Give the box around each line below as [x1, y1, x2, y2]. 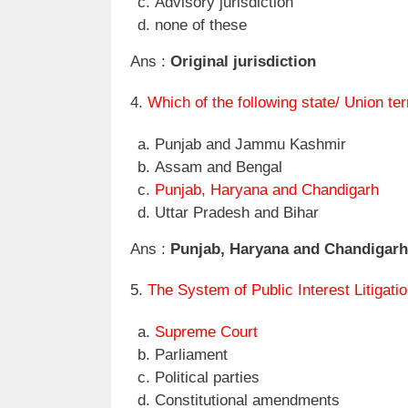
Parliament [155, 345, 228, 363]
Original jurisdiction [166, 53, 316, 71]
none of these [155, 16, 247, 35]
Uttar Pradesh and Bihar [155, 203, 319, 221]
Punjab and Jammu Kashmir [155, 135, 346, 153]
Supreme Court [155, 322, 258, 341]
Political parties [155, 368, 260, 386]
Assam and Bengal [155, 158, 282, 176]
